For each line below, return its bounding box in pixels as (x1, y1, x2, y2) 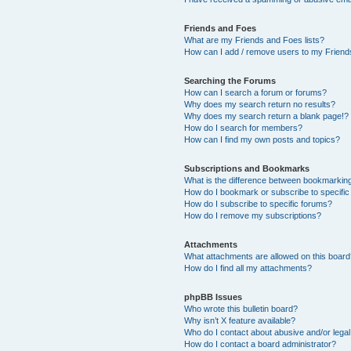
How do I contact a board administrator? (184, 338, 337, 349)
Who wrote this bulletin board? (184, 303, 299, 313)
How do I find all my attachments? (184, 262, 313, 273)
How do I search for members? (184, 122, 303, 132)
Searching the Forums (184, 75, 277, 85)
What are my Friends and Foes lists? (184, 34, 325, 45)
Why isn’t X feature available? (184, 315, 296, 325)
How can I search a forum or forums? (184, 87, 327, 97)
